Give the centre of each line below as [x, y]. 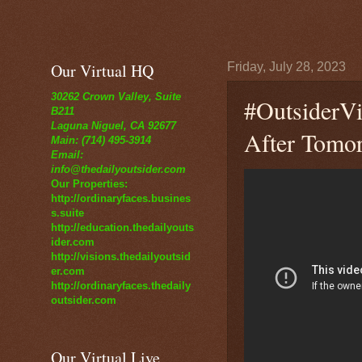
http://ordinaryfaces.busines [121, 198]
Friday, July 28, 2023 [286, 67]
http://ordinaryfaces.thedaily [121, 286]
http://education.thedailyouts [122, 227]
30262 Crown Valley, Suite [116, 97]
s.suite [67, 213]
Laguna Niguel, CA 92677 [114, 126]
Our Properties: [89, 184]
